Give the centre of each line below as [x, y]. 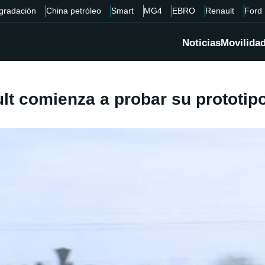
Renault [219, 11]
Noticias [201, 43]
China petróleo [73, 11]
